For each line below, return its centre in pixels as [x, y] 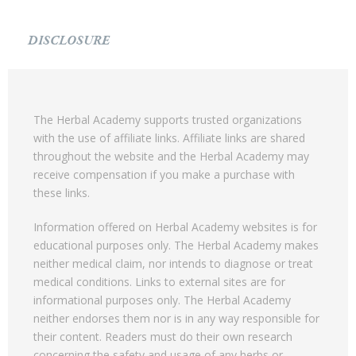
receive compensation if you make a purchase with [164, 174]
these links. [62, 192]
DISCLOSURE [69, 41]
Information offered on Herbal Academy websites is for [175, 226]
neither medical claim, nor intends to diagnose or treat [173, 263]
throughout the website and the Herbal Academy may [171, 156]
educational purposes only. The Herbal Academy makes [176, 245]
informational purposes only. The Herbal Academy [162, 300]
